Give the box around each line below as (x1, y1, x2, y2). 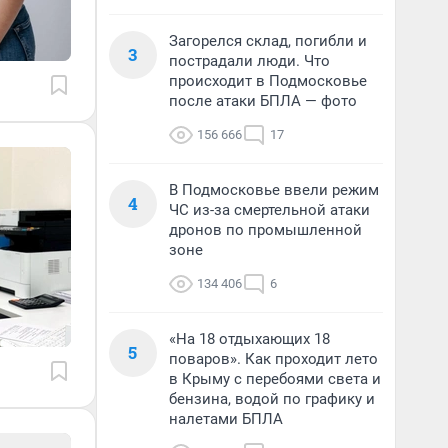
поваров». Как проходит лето (169, 350, 378, 368)
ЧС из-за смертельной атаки (169, 201, 370, 219)
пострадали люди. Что (169, 52, 330, 70)
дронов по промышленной (169, 221, 362, 239)
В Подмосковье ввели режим (169, 181, 379, 199)
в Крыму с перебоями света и (169, 370, 381, 388)
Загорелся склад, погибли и (169, 32, 367, 50)
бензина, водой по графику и (169, 390, 375, 408)
